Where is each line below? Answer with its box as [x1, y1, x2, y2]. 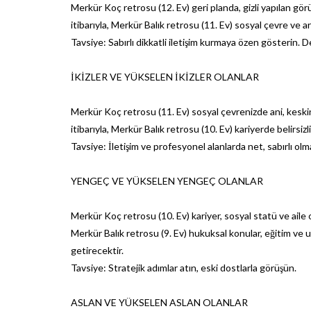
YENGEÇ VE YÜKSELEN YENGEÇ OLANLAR [71, 174, 263, 187]
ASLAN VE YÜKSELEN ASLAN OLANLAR [71, 296, 248, 308]
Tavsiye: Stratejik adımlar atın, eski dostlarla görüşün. [71, 261, 296, 274]
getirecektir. [71, 244, 124, 256]
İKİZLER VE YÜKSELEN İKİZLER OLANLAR [71, 70, 259, 83]
